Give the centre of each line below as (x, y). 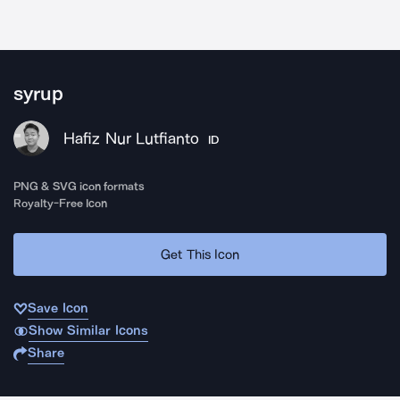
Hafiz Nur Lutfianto (131, 138)
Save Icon (58, 308)
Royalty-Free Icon (61, 203)
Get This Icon (200, 254)
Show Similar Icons (88, 330)
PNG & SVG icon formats (79, 186)
